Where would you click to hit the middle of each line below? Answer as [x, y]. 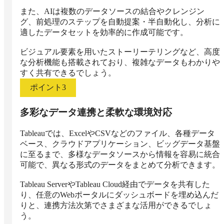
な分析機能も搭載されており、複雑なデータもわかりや [120, 62]
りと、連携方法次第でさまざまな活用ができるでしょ [116, 205]
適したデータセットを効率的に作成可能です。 [104, 32]
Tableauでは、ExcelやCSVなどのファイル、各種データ [117, 133]
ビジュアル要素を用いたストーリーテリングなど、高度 [120, 51]
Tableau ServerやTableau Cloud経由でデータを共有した [115, 184]
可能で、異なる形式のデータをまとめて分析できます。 [120, 165]
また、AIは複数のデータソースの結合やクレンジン [112, 11]
